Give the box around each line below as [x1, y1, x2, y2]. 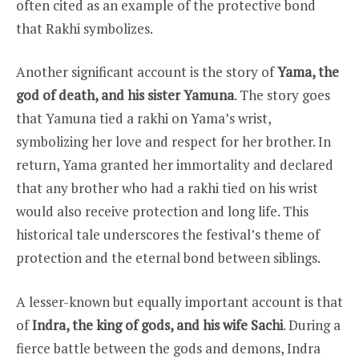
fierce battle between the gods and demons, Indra [16, 338, 321, 357]
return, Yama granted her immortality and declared [16, 155, 333, 175]
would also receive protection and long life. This [16, 202, 309, 221]
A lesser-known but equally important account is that [16, 292, 343, 311]
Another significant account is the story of [16, 63, 277, 82]
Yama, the [277, 63, 339, 82]
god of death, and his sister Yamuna [16, 86, 234, 105]
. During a [283, 315, 341, 334]
